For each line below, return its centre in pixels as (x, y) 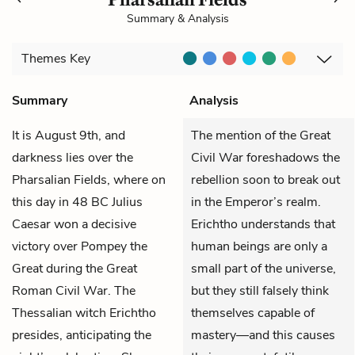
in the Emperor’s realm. (256, 202)
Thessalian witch (61, 313)
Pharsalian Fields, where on (89, 179)
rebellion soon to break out (265, 179)
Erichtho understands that (263, 224)
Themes (46, 59)
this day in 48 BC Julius (77, 202)
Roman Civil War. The (74, 290)
